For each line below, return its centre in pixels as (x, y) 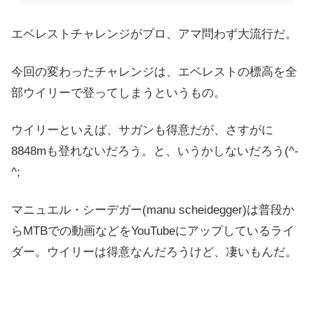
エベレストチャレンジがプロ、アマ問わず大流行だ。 (154, 34)
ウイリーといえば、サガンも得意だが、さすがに (142, 130)
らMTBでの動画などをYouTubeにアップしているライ (153, 231)
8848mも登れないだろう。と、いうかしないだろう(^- (155, 151)
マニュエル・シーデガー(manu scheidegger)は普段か (153, 210)
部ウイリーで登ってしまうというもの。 (118, 93)
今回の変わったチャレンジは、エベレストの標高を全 (154, 71)
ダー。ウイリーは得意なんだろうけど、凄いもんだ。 (154, 252)
